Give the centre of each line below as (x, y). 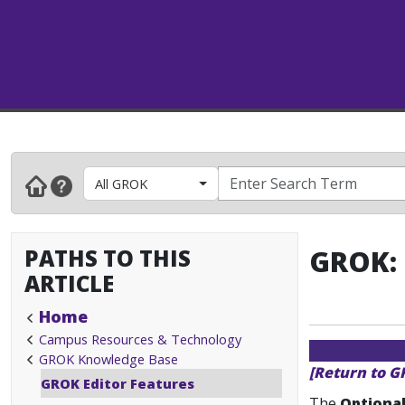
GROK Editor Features (118, 383)
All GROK (121, 183)
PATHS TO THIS (108, 258)
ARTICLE (69, 283)
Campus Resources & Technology (140, 339)
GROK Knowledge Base (108, 359)
